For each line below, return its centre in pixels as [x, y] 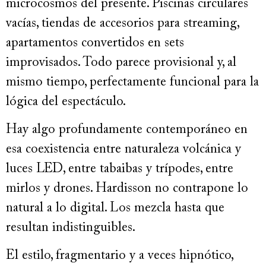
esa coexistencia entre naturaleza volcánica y [123, 150]
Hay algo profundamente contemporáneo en [127, 130]
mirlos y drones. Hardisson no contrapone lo [127, 189]
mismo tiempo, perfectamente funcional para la [132, 82]
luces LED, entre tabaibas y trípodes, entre [120, 170]
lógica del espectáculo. [66, 102]
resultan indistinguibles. [71, 228]
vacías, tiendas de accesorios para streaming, [122, 23]
